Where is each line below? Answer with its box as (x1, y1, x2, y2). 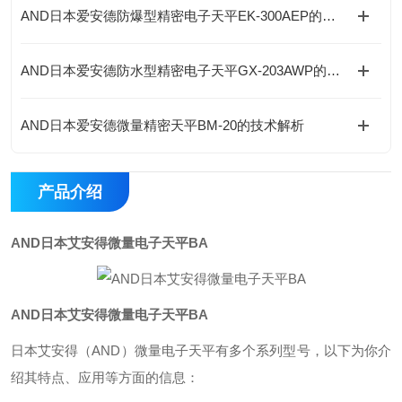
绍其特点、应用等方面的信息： (11, 370, 199, 385)
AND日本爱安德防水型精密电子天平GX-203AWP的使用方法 (327, 63, 340, 78)
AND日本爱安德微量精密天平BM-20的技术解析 (21, 118, 304, 133)
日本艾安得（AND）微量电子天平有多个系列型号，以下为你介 (11, 343, 391, 358)
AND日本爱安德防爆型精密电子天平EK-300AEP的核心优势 (322, 8, 336, 23)
